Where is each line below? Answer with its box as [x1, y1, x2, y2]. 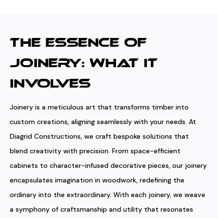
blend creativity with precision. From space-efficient [10, 146, 181, 155]
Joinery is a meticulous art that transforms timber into [10, 103, 189, 111]
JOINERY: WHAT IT [10, 57, 158, 71]
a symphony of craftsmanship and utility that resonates [10, 205, 194, 214]
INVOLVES [10, 77, 91, 91]
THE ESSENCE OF [10, 36, 147, 51]
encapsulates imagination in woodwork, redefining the [10, 176, 185, 184]
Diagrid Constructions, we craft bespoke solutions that [10, 132, 189, 141]
